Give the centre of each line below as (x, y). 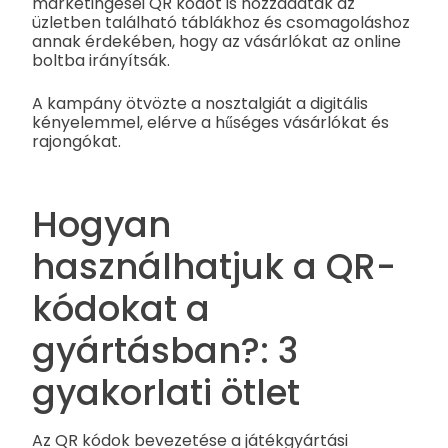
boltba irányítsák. (101, 60)
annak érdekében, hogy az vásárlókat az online (216, 41)
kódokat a (121, 308)
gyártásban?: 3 (165, 350)
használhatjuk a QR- (214, 266)
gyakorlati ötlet (166, 392)
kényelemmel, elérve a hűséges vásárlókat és (210, 122)
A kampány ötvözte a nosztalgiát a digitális (200, 103)
